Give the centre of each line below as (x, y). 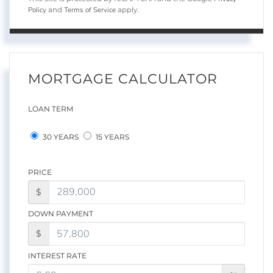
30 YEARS (60, 136)
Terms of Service (90, 9)
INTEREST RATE (57, 255)
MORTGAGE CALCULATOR (123, 79)
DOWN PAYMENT (61, 214)
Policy (37, 9)
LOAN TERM (51, 108)
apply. (127, 9)
